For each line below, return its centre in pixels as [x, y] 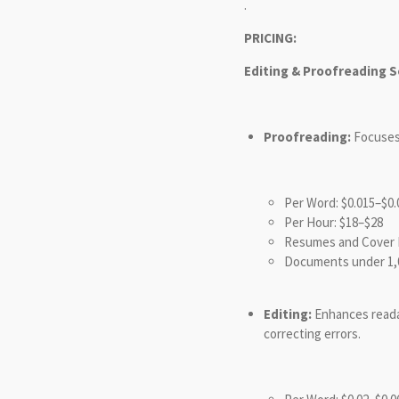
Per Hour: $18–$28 [333, 222]
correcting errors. [312, 333]
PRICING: [270, 37]
